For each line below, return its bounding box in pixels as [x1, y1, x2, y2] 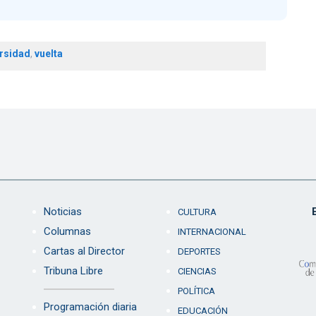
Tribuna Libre [43, 265, 103, 278]
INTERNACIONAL [177, 226, 246, 238]
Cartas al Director [43, 245, 125, 258]
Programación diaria [43, 300, 137, 314]
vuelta [34, 48, 63, 60]
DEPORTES [177, 246, 221, 257]
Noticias [43, 205, 82, 219]
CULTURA [177, 207, 217, 218]
